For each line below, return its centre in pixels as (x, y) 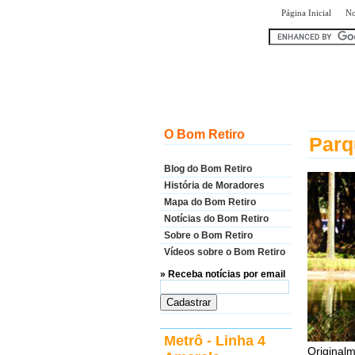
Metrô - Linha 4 (215, 341)
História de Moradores (214, 185)
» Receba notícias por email (223, 274)
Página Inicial (306, 13)
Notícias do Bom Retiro (216, 219)
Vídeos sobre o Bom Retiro (225, 252)
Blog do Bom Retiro (208, 169)
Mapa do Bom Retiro (210, 202)
